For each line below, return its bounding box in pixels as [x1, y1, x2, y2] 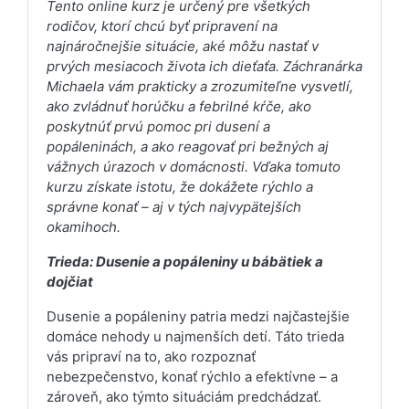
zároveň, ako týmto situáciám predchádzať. [47, 387, 321, 405]
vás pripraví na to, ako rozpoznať [47, 347, 256, 365]
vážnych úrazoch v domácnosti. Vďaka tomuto [47, 157, 341, 175]
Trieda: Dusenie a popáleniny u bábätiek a [47, 252, 323, 270]
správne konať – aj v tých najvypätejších [47, 197, 301, 215]
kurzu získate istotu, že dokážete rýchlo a [47, 177, 313, 195]
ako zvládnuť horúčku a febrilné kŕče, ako [47, 97, 311, 115]
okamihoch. [47, 217, 121, 236]
